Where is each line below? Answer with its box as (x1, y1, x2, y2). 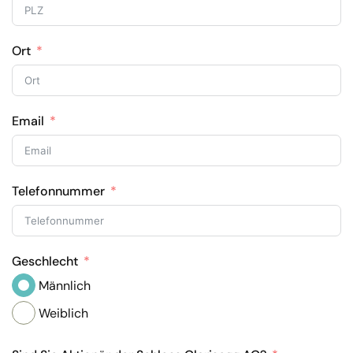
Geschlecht (12, 253, 78, 269)
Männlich (39, 277, 91, 295)
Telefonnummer (12, 183, 105, 199)
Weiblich (39, 305, 88, 322)
